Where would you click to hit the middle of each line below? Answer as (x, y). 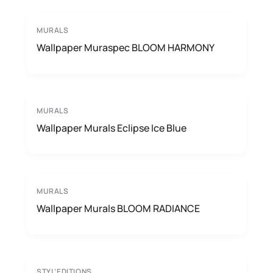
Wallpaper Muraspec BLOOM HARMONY (126, 48)
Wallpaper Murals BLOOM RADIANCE (118, 208)
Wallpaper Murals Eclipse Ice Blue (112, 128)
